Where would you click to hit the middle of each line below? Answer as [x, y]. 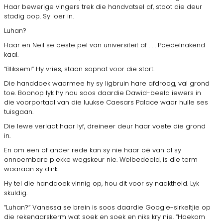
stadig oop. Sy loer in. [39, 16]
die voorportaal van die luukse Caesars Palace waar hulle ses [106, 102]
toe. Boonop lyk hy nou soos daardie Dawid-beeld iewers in [103, 93]
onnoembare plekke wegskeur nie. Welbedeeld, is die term [101, 159]
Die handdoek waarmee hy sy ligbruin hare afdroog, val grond [107, 83]
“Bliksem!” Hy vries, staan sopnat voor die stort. [79, 69]
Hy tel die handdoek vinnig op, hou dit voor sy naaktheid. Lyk [102, 183]
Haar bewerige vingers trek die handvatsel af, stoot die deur [103, 6]
